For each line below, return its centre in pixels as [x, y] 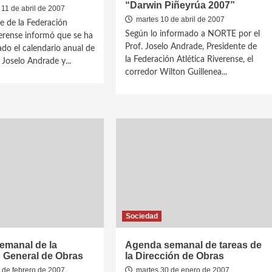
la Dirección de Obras [175, 256]
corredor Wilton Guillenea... [176, 72]
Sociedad [142, 216]
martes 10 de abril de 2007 [180, 19]
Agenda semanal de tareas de [194, 245]
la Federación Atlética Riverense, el [189, 59]
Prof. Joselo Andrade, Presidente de [191, 47]
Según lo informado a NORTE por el [193, 34]
